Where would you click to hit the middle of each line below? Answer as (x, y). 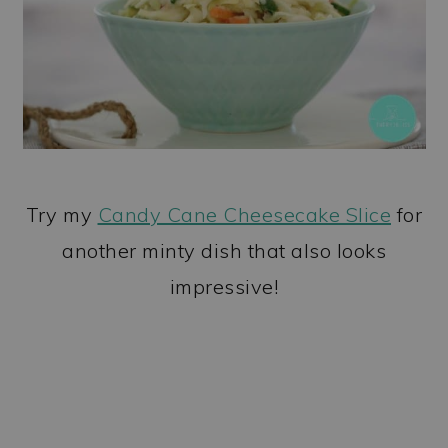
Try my (62, 215)
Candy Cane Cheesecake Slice (244, 215)
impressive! (224, 287)
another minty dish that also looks (224, 251)
